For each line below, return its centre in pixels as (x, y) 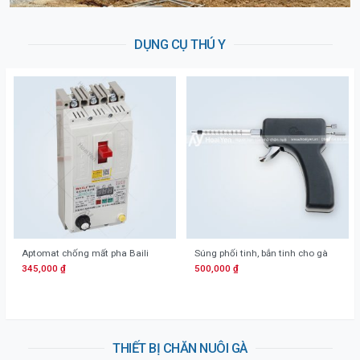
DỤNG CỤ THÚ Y (180, 44)
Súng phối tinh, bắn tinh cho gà (261, 254)
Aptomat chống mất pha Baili (85, 254)
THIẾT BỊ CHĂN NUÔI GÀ (180, 348)
